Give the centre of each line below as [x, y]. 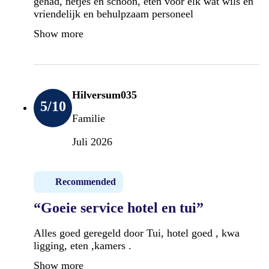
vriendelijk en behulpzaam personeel [113, 14]
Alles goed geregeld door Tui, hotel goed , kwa [137, 233]
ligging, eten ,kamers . [83, 245]
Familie [89, 118]
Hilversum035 [104, 95]
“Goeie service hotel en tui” [119, 207]
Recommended [86, 181]
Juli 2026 [92, 141]
